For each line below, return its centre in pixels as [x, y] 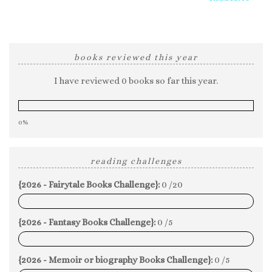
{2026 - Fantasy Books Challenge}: [87, 222]
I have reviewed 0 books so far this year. [136, 80]
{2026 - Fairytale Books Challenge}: [89, 184]
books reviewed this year [136, 57]
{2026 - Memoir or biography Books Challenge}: [115, 260]
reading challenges [136, 161]
